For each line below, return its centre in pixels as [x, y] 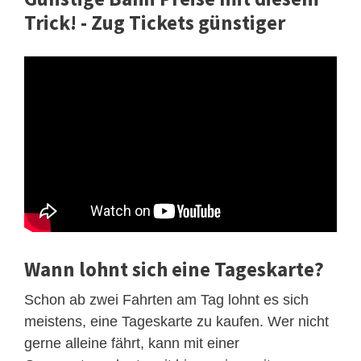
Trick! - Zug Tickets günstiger [155, 23]
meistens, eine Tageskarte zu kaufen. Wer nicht [176, 321]
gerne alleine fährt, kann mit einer [132, 343]
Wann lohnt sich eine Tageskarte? [174, 269]
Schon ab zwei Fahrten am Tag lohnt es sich [166, 299]
